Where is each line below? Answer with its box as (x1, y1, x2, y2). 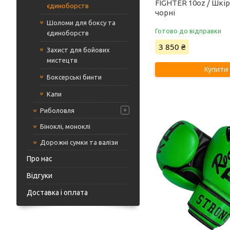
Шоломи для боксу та (47, 19, 116, 26)
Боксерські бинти (47, 73, 102, 81)
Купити (204, 65, 228, 73)
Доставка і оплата (27, 188, 88, 197)
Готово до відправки (155, 27, 222, 34)
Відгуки (27, 171, 52, 180)
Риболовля (40, 107, 74, 114)
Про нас (27, 155, 52, 163)
